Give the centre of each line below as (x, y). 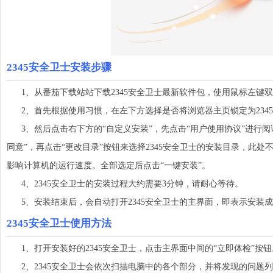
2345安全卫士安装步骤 (59, 67)
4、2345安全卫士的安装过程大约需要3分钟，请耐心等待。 (125, 184)
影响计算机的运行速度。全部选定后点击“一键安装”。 (108, 165)
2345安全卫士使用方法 (59, 223)
